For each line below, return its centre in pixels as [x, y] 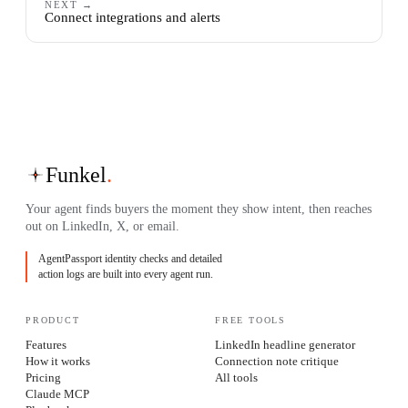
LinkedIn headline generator [285, 344]
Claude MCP [57, 393]
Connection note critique [277, 361]
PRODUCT [53, 320]
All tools [236, 377]
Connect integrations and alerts [133, 17]
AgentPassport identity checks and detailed [130, 258]
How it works [58, 361]
